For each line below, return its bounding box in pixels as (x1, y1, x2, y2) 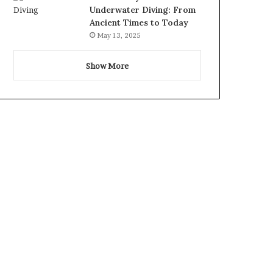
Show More (86, 61, 129, 71)
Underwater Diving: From (90, 4, 196, 16)
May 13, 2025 (97, 31, 141, 40)
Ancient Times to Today (90, 17, 189, 29)
